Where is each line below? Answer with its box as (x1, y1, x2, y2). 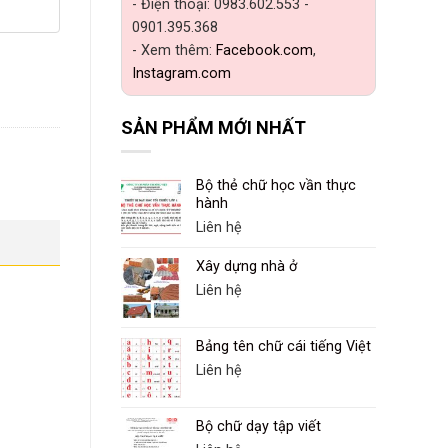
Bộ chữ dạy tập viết (196, 418, 321, 436)
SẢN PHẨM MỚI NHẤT (121, 116, 306, 138)
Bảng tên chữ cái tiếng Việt (196, 338, 371, 356)
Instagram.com (132, 65, 231, 82)
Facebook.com (216, 42, 313, 59)
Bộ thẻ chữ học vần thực (196, 177, 356, 195)
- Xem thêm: (132, 42, 216, 59)
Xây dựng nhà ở (196, 258, 297, 276)
